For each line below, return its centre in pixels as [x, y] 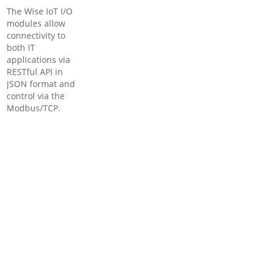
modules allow [36, 23]
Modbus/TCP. [34, 108]
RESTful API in [35, 72]
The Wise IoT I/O [40, 11]
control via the [36, 96]
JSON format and [41, 84]
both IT [21, 47]
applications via [39, 60]
